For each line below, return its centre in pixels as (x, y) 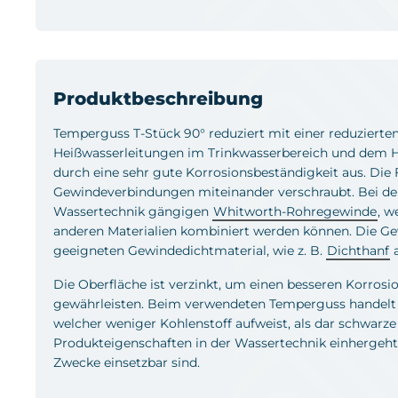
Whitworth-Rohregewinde (295, 211)
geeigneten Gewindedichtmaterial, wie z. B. (190, 250)
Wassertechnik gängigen (133, 211)
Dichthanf (358, 250)
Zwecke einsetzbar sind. (127, 362)
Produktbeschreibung (158, 98)
